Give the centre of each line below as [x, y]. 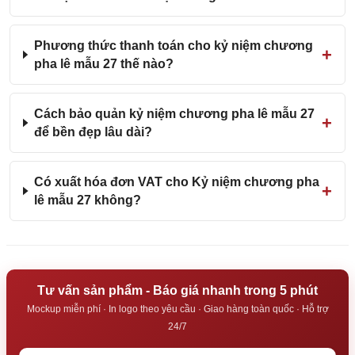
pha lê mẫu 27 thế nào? [103, 64]
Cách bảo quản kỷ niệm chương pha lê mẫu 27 [174, 114]
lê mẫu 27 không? [88, 200]
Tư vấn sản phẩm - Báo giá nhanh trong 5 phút [177, 290]
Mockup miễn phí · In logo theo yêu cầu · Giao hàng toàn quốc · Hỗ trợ [177, 309]
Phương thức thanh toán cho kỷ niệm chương [173, 46]
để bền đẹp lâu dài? [93, 132]
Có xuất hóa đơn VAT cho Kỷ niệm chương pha [177, 182]
